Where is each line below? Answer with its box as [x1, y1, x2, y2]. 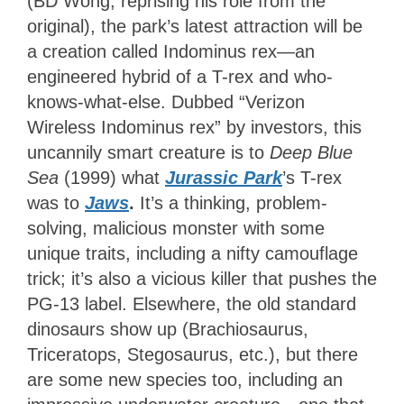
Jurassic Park [165, 167, 282, 188]
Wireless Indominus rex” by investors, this [27, 116, 362, 137]
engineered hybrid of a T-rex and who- [27, 66, 333, 87]
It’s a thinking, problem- [134, 192, 327, 213]
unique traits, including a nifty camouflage [27, 243, 358, 263]
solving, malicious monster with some [27, 217, 325, 238]
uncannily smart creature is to [27, 142, 270, 162]
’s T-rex [282, 167, 342, 188]
